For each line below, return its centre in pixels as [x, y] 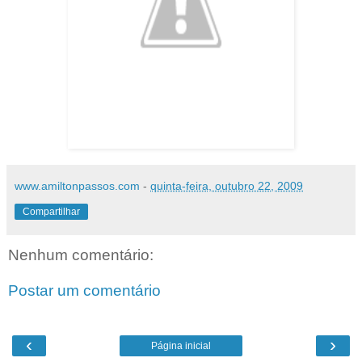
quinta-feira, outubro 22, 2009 [227, 186]
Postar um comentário [84, 290]
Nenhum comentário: [81, 255]
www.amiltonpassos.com [77, 186]
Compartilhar [51, 212]
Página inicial [181, 346]
